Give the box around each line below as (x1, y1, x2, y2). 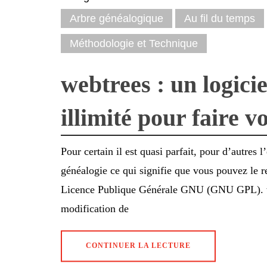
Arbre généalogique (70, 13, 163, 25)
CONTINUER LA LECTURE (86, 241, 191, 250)
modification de (61, 203, 129, 215)
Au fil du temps (184, 13, 255, 25)
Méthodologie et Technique (70, 38, 198, 50)
